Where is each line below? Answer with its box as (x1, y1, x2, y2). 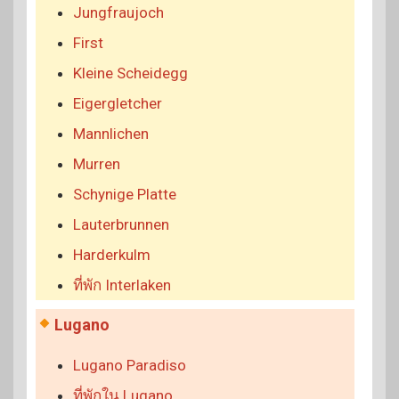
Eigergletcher (73, 94, 162, 112)
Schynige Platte (73, 184, 176, 203)
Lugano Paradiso (73, 355, 186, 374)
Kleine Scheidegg (73, 63, 188, 82)
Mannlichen (73, 124, 149, 142)
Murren (73, 154, 120, 173)
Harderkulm (73, 245, 151, 264)
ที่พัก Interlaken (73, 275, 171, 294)
